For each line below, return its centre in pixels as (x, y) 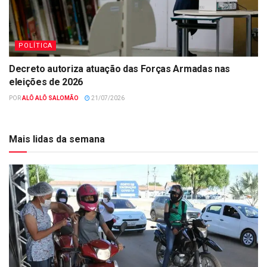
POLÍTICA (35, 46)
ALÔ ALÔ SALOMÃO (50, 98)
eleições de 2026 (46, 82)
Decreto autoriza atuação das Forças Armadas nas (119, 69)
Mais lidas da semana (57, 139)
